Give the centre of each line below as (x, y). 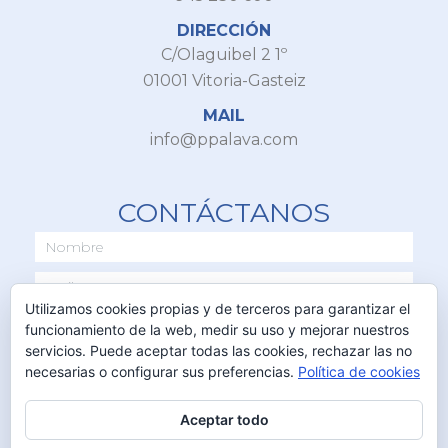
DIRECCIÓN (224, 30)
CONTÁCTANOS (224, 212)
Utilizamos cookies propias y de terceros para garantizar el (217, 308)
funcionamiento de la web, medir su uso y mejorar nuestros (217, 329)
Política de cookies (359, 371)
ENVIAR (224, 427)
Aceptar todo (224, 419)
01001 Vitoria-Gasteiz (224, 80)
